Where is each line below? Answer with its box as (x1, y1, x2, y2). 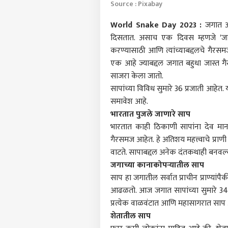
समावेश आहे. (110, 94, 148, 108)
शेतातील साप (110, 209, 151, 223)
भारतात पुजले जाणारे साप (110, 107, 190, 121)
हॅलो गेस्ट (145, 212, 173, 226)
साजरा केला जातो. (110, 69, 163, 83)
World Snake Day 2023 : (110, 18, 202, 32)
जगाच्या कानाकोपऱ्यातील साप (110, 158, 206, 172)
